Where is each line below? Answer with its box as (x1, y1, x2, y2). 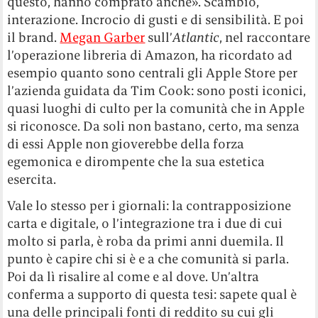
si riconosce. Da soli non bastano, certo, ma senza (7, 117, 300, 134)
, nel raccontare (219, 28, 311, 45)
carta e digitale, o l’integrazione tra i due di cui (7, 214, 283, 231)
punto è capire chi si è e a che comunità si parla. (7, 250, 290, 267)
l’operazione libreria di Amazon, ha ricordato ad (7, 46, 293, 63)
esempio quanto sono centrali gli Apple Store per (7, 64, 298, 81)
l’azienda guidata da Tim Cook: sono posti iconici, (7, 82, 307, 99)
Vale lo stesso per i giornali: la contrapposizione (7, 197, 292, 214)
